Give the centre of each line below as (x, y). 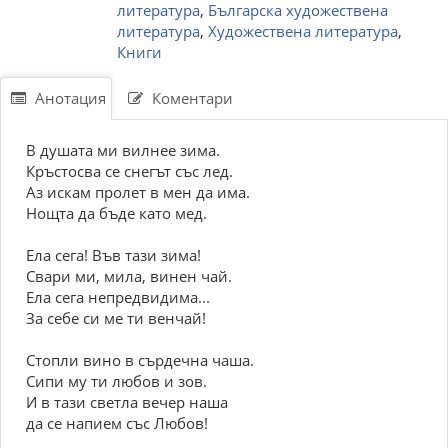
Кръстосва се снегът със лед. (129, 171)
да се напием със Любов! (117, 423)
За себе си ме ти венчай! (116, 318)
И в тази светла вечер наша (127, 402)
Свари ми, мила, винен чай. (129, 276)
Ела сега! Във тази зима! (113, 255)
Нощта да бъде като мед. (116, 213)
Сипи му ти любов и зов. (116, 381)
